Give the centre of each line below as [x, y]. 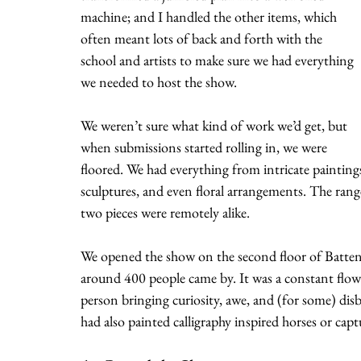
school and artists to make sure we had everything [219, 60]
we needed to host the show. [160, 81]
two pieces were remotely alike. [165, 212]
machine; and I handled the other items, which [210, 16]
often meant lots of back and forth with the [203, 38]
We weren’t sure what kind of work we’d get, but [216, 125]
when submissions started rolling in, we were [205, 147]
